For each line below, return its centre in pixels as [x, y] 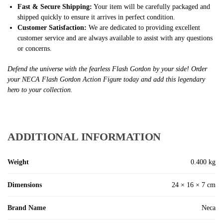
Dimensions [25, 185]
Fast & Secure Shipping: [55, 6]
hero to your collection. [40, 90]
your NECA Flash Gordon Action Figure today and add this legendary [106, 79]
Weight [18, 162]
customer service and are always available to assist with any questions [115, 38]
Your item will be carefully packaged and [151, 6]
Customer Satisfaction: [52, 27]
